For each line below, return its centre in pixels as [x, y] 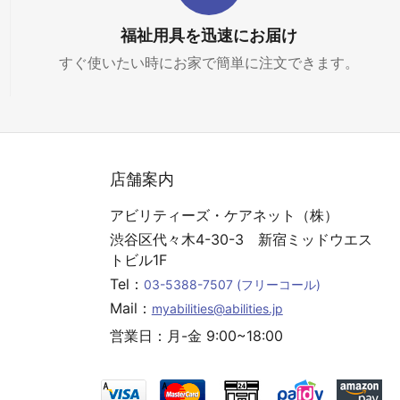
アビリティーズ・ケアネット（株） [224, 215]
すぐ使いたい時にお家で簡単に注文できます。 [208, 62]
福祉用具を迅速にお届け [208, 35]
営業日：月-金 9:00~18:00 [196, 336]
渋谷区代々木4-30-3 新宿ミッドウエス [241, 239]
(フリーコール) [276, 284]
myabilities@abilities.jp [217, 308]
